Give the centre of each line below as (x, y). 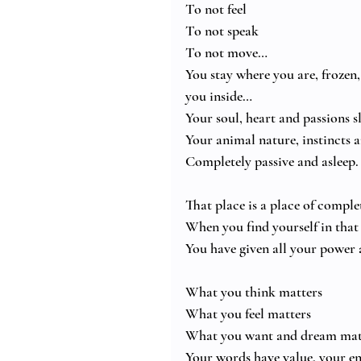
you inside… (219, 96)
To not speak (222, 31)
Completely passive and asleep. (272, 162)
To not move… (226, 53)
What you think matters (254, 292)
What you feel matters (248, 314)
